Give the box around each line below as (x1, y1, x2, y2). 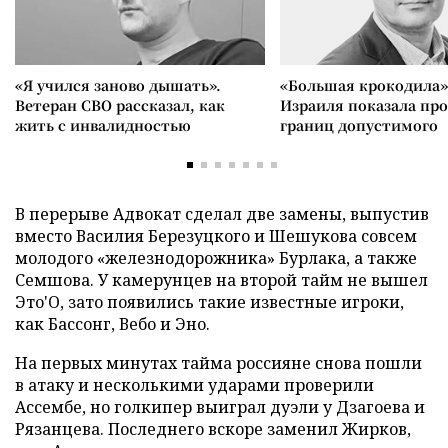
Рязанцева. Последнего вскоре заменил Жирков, (15, 418, 411, 440)
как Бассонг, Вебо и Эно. (15, 313, 210, 335)
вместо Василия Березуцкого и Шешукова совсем (15, 225, 417, 247)
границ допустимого (280, 115, 438, 135)
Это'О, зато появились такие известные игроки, (15, 291, 404, 313)
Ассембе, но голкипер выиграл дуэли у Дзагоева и (15, 396, 425, 418)
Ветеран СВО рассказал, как (15, 95, 225, 115)
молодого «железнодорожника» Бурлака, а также (15, 247, 417, 269)
